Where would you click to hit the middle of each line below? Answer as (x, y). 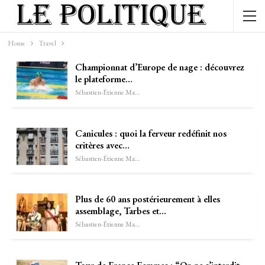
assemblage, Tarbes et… (121, 211)
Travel (47, 43)
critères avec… (102, 145)
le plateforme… (104, 79)
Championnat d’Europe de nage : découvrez (160, 67)
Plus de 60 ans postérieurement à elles (148, 199)
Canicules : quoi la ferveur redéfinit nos (151, 133)
